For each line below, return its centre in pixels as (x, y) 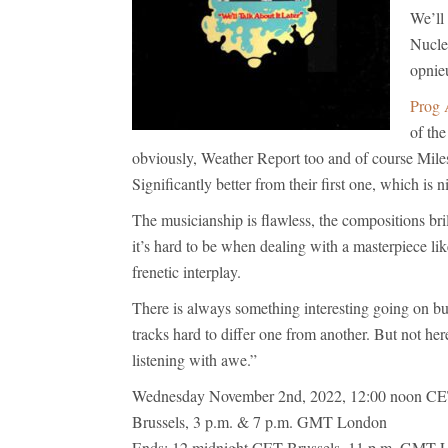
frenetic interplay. (186, 271)
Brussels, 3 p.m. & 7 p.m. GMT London (259, 421)
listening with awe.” (194, 359)
